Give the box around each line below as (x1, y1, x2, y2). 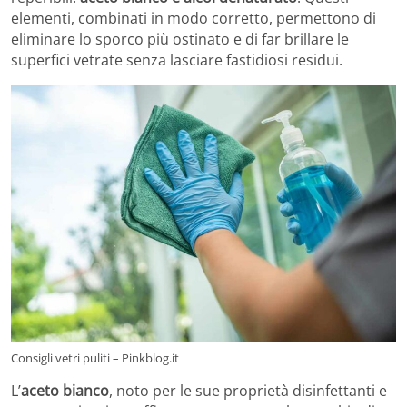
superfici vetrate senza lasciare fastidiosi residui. (11, 50, 342, 71)
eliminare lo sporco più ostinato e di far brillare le (11, 29, 349, 50)
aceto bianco (21, 380, 109, 401)
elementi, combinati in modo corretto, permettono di (11, 8, 376, 29)
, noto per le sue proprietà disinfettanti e (109, 380, 387, 401)
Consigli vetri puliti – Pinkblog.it (11, 349, 179, 366)
